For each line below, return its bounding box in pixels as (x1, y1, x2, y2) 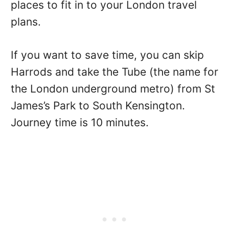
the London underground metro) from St (10, 82, 215, 96)
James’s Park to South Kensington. (10, 99, 188, 112)
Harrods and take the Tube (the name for (10, 65, 218, 79)
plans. (10, 15, 41, 29)
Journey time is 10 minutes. (10, 116, 149, 129)
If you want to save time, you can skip (10, 49, 204, 62)
